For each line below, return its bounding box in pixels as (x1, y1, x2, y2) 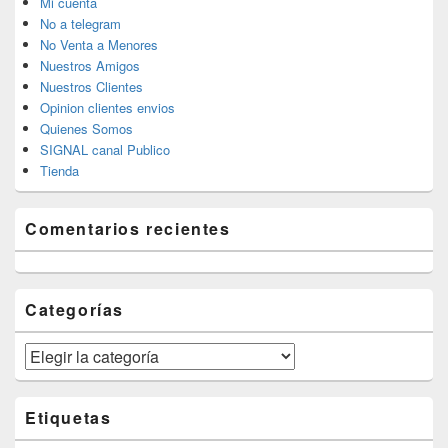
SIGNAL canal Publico (40, 140, 170, 160)
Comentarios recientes (25, 217, 231, 241)
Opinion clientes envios (40, 98, 175, 118)
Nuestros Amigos (40, 56, 140, 76)
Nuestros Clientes (40, 77, 143, 97)
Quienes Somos (40, 119, 133, 139)
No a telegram (40, 14, 121, 34)
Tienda (40, 161, 79, 181)
